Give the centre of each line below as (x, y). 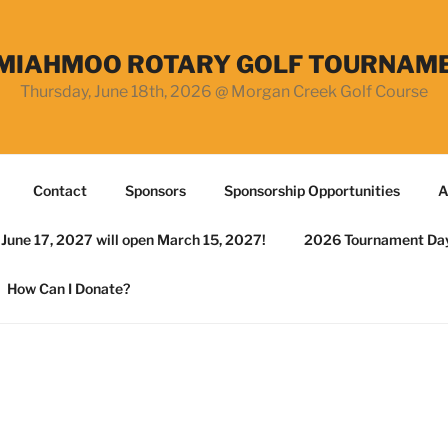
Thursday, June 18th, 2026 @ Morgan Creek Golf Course (224, 91)
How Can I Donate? (68, 288)
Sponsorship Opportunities (311, 190)
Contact (59, 190)
